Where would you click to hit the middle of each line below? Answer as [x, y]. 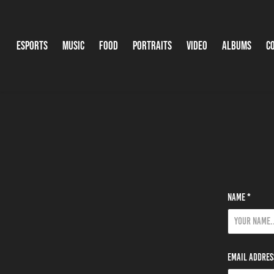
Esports [32, 46]
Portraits [152, 46]
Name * [239, 197]
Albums [236, 46]
